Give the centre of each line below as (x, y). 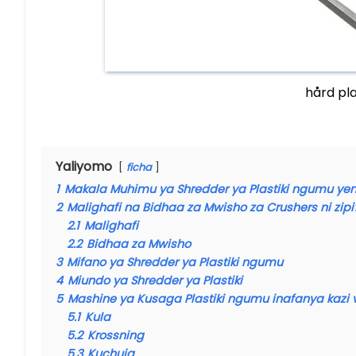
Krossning (116, 336)
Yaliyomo (84, 167)
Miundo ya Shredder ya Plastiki (155, 281)
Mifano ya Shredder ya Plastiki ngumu (175, 263)
